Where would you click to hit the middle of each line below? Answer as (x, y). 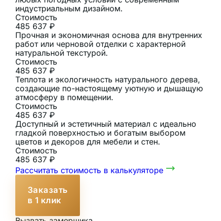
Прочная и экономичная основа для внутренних (109, 35)
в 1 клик (44, 200)
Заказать (48, 190)
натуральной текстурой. (61, 53)
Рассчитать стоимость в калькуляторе (89, 170)
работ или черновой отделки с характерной (100, 44)
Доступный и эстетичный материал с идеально (106, 124)
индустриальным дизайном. (69, 8)
